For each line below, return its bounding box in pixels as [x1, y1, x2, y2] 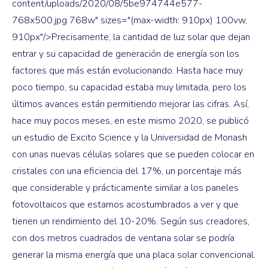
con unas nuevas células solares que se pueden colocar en [12, 148, 254, 162]
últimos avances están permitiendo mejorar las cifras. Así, [12, 98, 249, 111]
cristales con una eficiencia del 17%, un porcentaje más [12, 165, 242, 178]
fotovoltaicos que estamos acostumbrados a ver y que [12, 198, 239, 212]
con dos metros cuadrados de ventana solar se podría [12, 232, 234, 245]
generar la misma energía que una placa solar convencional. [12, 248, 255, 262]
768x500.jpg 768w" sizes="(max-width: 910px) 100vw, [12, 14, 247, 28]
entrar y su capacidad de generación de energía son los [12, 47, 239, 61]
